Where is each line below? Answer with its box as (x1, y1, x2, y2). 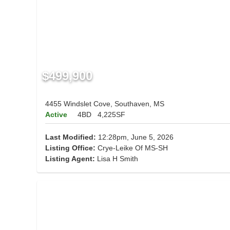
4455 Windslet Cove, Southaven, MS (45, 100, 164, 108)
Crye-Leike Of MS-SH (95, 144, 168, 152)
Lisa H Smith (97, 155, 138, 163)
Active (45, 110, 67, 119)
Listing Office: (45, 144, 95, 152)
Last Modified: (45, 133, 96, 142)
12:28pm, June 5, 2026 (96, 133, 174, 142)
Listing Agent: (45, 155, 97, 163)
